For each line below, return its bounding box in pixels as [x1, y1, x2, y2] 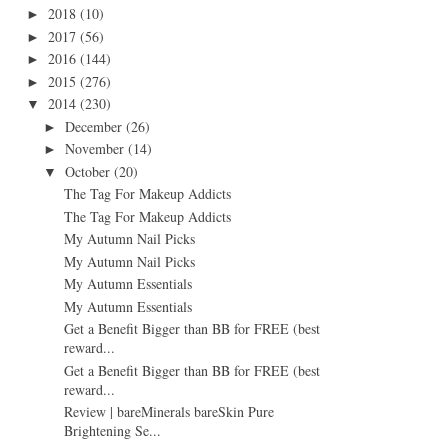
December [64, 116, 122, 136]
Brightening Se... [63, 421, 161, 441]
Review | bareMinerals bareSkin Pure [63, 402, 274, 422]
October [64, 161, 110, 181]
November [64, 139, 124, 159]
